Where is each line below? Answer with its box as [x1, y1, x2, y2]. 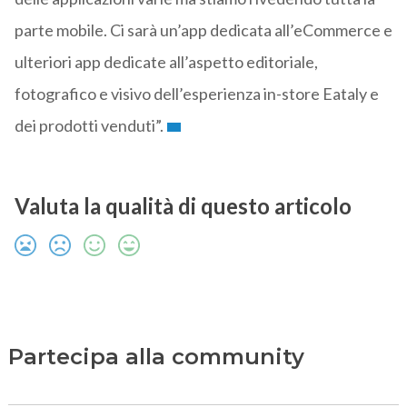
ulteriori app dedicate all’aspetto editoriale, [14, 52, 318, 73]
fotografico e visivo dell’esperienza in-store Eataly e [14, 84, 379, 104]
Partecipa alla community [7, 343, 304, 371]
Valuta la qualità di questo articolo [14, 193, 352, 220]
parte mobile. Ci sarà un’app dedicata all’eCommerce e [14, 20, 392, 41]
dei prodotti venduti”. [14, 115, 164, 136]
